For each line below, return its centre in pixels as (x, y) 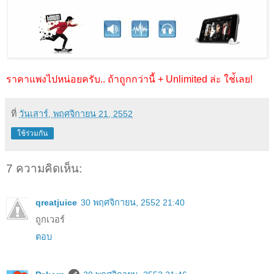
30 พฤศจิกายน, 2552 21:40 (133, 202)
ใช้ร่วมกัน (32, 134)
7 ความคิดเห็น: (44, 169)
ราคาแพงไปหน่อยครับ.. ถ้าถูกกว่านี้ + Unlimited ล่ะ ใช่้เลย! (129, 80)
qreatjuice (56, 202)
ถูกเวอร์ (50, 219)
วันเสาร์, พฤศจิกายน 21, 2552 (76, 114)
